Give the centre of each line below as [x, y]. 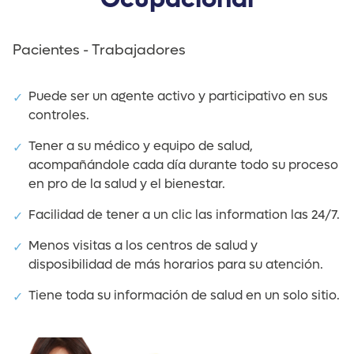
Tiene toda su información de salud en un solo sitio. [184, 295]
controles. [59, 115]
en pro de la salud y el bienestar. [127, 184]
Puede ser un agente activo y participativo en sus [178, 96]
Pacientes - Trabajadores [99, 50]
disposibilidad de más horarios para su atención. [176, 264]
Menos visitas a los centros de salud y [143, 245]
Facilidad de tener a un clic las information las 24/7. [184, 215]
